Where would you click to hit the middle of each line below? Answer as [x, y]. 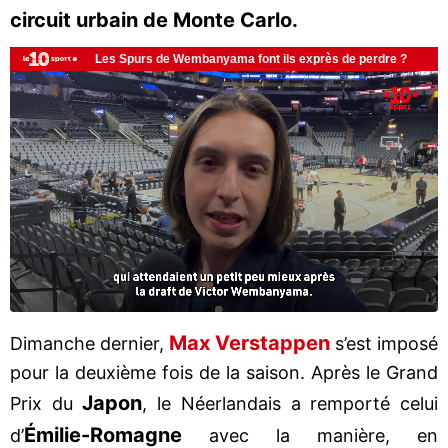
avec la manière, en [310, 435]
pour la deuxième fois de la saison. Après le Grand [224, 372]
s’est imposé [384, 343]
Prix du [46, 403]
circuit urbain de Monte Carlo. [154, 20]
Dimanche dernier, [89, 343]
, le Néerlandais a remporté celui [290, 403]
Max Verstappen [249, 342]
